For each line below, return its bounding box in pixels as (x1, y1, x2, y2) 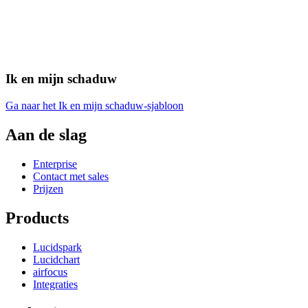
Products (5, 208, 69, 227)
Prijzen (33, 182, 63, 195)
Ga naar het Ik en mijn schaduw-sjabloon (5, 100, 184, 112)
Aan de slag (5, 126, 87, 144)
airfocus (33, 265, 67, 278)
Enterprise (33, 157, 77, 170)
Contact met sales (33, 170, 109, 182)
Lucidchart (33, 253, 80, 265)
